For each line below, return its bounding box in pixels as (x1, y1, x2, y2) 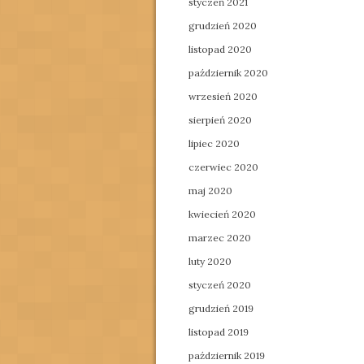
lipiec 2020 (188, 137, 240, 149)
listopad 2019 (188, 326, 249, 338)
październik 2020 (188, 67, 268, 79)
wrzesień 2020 (188, 90, 258, 102)
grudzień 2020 (188, 19, 257, 32)
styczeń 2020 (188, 279, 251, 291)
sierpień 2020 (188, 114, 252, 126)
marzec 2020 (188, 232, 251, 244)
